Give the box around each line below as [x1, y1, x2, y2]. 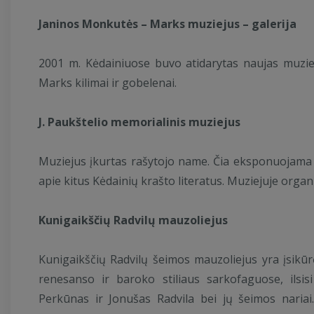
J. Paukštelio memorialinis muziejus [39, 114, 243, 130]
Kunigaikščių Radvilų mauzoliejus [39, 212, 231, 228]
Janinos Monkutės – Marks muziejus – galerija [39, 16, 299, 32]
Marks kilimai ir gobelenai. [39, 75, 177, 90]
